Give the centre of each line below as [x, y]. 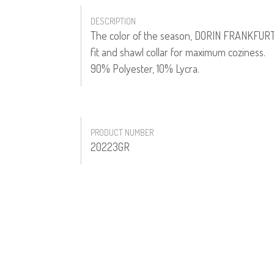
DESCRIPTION [113, 21]
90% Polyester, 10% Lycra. [145, 68]
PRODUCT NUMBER [122, 132]
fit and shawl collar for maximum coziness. [178, 52]
